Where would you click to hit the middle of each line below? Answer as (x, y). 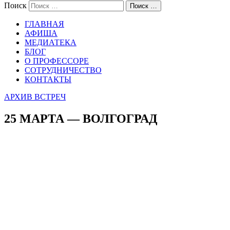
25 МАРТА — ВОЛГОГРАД (81, 118)
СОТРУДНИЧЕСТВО (63, 70)
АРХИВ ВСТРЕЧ (35, 97)
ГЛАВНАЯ (44, 24)
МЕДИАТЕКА (51, 42)
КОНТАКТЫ (48, 79)
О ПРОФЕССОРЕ (57, 61)
